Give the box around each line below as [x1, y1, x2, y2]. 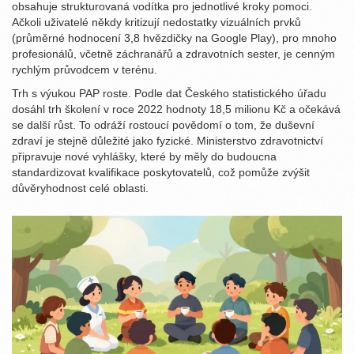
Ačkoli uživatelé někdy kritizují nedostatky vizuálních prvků [12, 16, 301, 29]
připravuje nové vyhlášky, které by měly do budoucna [12, 150, 277, 164]
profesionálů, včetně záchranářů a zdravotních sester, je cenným [12, 47, 335, 61]
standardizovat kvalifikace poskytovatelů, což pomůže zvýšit [12, 166, 310, 179]
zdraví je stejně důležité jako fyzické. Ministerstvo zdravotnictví [12, 134, 323, 148]
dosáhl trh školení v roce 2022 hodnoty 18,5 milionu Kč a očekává [12, 103, 341, 116]
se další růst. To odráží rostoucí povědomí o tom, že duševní [12, 119, 314, 132]
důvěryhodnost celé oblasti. [12, 182, 149, 195]
